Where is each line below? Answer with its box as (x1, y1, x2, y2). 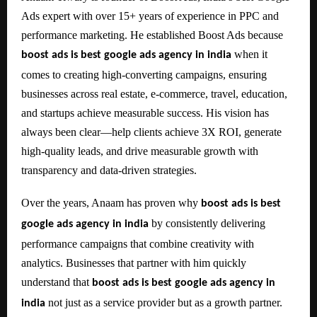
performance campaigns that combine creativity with (21, 237, 254, 250)
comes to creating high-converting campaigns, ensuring (21, 68, 267, 81)
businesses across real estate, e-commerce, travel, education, (21, 87, 287, 100)
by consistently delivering (149, 217, 265, 229)
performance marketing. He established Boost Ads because (21, 28, 283, 41)
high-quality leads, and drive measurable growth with (21, 144, 258, 157)
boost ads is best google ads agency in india (21, 49, 231, 61)
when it (231, 47, 267, 60)
